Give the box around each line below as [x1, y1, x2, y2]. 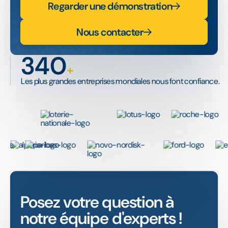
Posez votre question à [20, 191, 174, 213]
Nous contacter [76, 25, 144, 39]
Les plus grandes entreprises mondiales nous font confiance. [21, 76, 220, 87]
